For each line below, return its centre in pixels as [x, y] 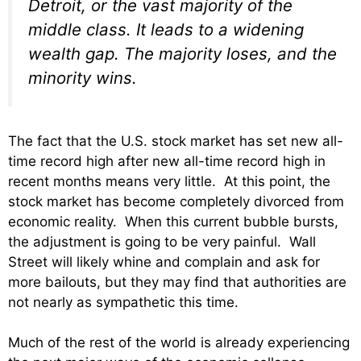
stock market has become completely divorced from [176, 201]
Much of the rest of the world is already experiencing [179, 343]
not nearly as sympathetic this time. [123, 302]
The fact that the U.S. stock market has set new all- [176, 141]
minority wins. [83, 78]
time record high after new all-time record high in [167, 161]
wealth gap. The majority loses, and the [183, 54]
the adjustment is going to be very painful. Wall [162, 241]
